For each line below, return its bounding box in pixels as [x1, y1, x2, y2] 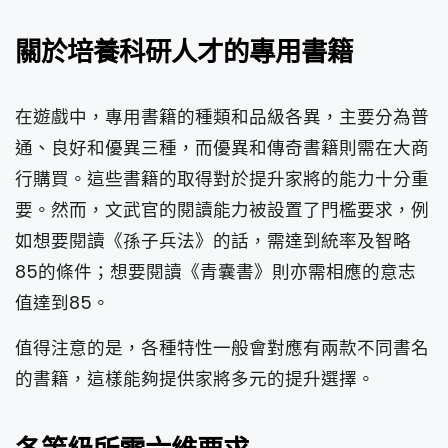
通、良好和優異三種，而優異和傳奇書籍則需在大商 [15, 135, 429, 160]
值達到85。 [15, 290, 110, 315]
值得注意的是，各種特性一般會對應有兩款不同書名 [15, 335, 429, 360]
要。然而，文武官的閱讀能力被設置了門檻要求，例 [15, 197, 429, 222]
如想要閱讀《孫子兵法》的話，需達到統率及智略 [15, 228, 411, 253]
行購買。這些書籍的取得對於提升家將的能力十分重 [15, 166, 429, 191]
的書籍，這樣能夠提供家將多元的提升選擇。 [15, 366, 375, 391]
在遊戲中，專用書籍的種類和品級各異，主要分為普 [15, 104, 429, 129]
